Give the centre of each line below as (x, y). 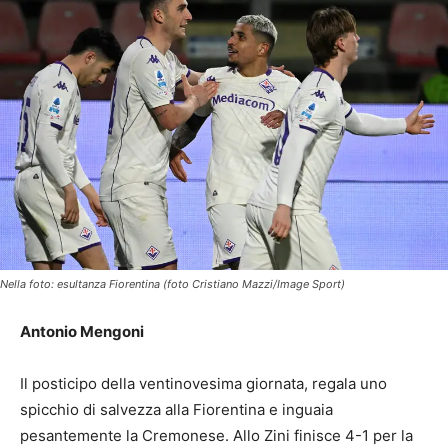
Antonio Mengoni (82, 331)
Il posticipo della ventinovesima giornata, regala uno (203, 383)
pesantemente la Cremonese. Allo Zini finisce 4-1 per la (216, 435)
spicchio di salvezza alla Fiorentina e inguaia (176, 409)
